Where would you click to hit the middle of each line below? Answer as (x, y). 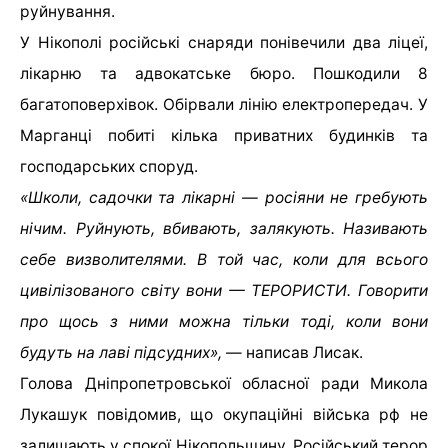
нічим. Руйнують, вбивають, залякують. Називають (224, 228)
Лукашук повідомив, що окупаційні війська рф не (224, 414)
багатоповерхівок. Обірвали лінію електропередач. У (224, 104)
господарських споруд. (109, 166)
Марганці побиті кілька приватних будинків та (224, 135)
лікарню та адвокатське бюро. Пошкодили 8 (224, 73)
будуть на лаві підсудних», (121, 352)
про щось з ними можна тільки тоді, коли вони (224, 321)
